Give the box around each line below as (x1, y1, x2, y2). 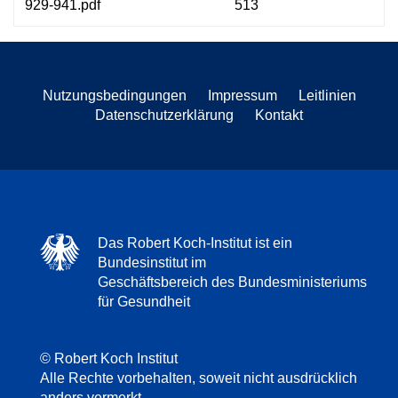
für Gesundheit (98, 293, 190, 309)
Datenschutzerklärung (95, 107, 234, 123)
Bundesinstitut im (98, 254, 206, 270)
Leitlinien (298, 87, 356, 103)
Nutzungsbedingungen (42, 87, 187, 103)
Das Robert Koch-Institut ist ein (98, 235, 292, 251)
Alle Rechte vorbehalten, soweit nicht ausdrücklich (40, 370, 357, 386)
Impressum (207, 87, 277, 103)
